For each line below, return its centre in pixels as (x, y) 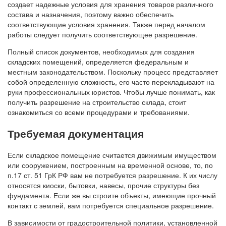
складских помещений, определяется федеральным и (98, 61)
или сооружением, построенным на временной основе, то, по (110, 165)
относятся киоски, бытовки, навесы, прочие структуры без (103, 185)
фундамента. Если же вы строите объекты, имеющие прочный (112, 195)
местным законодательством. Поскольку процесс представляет (113, 71)
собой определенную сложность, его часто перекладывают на (111, 81)
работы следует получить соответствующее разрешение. (102, 34)
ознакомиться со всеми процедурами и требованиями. (99, 112)
